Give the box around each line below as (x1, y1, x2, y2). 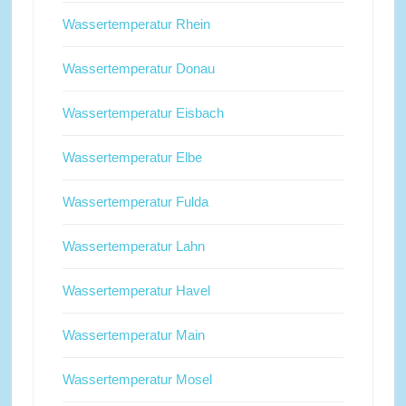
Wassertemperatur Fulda (62, 194, 208, 209)
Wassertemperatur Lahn (62, 238, 205, 254)
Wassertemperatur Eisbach (62, 105, 224, 121)
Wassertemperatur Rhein (62, 16, 210, 32)
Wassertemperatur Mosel (62, 372, 212, 387)
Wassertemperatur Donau (62, 61, 215, 76)
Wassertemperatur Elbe (62, 150, 202, 165)
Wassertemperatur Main (62, 327, 205, 343)
